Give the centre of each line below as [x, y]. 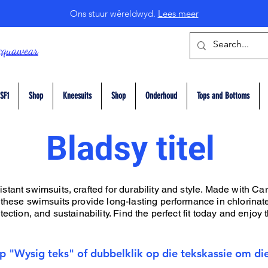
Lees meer [178, 13]
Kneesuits [77, 95]
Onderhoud [161, 95]
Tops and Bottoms [223, 95]
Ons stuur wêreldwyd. [114, 13]
